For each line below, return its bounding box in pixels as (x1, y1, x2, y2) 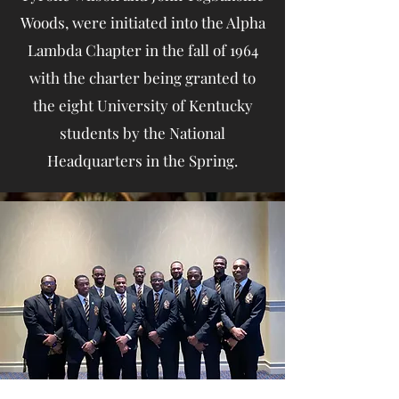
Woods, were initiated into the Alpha (20, 12, 265, 32)
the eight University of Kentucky (32, 94, 253, 115)
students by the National (60, 122, 225, 142)
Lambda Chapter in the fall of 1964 (27, 39, 258, 60)
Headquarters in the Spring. (47, 150, 238, 170)
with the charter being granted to (29, 67, 256, 87)
